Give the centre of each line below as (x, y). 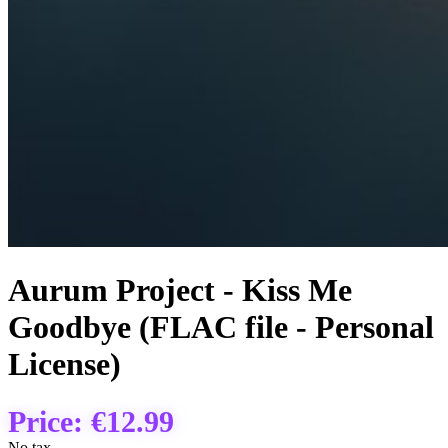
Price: (49, 421)
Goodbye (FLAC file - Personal (221, 327)
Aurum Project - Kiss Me (180, 290)
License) (64, 364)
